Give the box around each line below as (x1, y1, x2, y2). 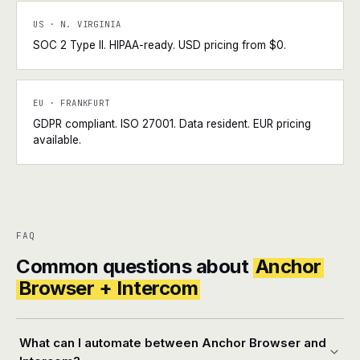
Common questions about (16, 255, 253, 278)
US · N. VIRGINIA (33, 18, 121, 30)
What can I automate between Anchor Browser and (19, 335, 326, 350)
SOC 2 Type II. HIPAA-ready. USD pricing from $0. (33, 39, 286, 51)
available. (33, 133, 81, 146)
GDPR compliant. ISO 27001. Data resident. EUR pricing (33, 117, 311, 130)
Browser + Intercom (18, 276, 198, 300)
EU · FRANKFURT (33, 97, 110, 108)
